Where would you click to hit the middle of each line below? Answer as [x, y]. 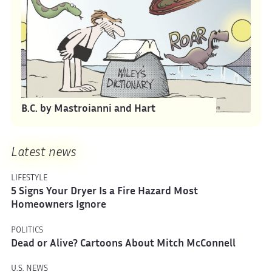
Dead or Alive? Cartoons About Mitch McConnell [123, 244]
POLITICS [27, 230]
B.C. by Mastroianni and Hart [89, 109]
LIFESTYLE [29, 178]
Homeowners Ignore [58, 206]
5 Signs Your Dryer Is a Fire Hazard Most [104, 192]
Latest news [43, 153]
